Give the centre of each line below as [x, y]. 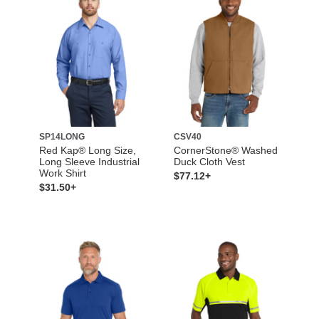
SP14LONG [62, 137]
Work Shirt [62, 173]
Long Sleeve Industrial [89, 162]
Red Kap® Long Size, [87, 151]
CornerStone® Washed [226, 151]
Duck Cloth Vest [209, 162]
